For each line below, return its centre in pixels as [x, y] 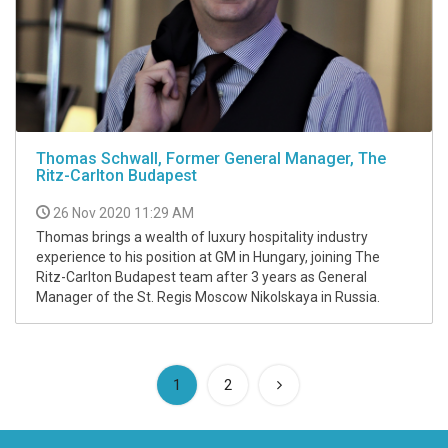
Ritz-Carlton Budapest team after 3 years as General [201, 277]
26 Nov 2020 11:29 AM [123, 213]
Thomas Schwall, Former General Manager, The [211, 159]
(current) [208, 384]
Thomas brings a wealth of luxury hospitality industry [202, 237]
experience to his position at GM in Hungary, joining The [208, 257]
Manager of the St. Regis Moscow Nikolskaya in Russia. [208, 297]
